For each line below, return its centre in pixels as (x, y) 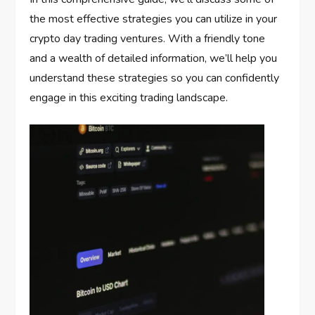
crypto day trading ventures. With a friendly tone (148, 38)
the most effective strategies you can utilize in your (154, 19)
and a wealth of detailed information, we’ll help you (154, 58)
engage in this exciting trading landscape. (129, 97)
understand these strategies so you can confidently (155, 78)
